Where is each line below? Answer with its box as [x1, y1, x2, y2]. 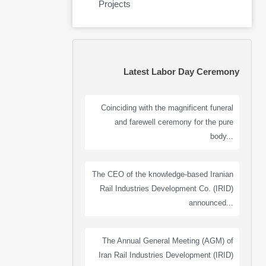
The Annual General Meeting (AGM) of [102, 236, 233, 245]
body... [210, 132, 233, 141]
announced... [189, 198, 233, 207]
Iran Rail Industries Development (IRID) [99, 251, 233, 259]
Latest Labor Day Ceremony [123, 66, 239, 77]
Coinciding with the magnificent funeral [101, 103, 233, 112]
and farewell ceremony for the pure [115, 118, 233, 126]
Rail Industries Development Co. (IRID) [100, 184, 233, 193]
